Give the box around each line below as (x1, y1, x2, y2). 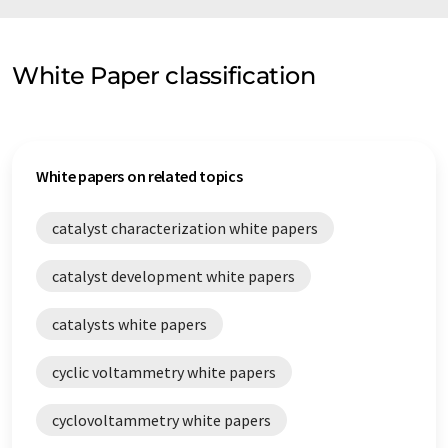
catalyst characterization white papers (52, 218, 318, 238)
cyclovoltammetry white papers (52, 410, 271, 430)
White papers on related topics (36, 166, 243, 186)
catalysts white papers (52, 314, 207, 334)
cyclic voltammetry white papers (52, 362, 276, 382)
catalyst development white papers (52, 266, 295, 286)
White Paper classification (12, 61, 316, 90)
